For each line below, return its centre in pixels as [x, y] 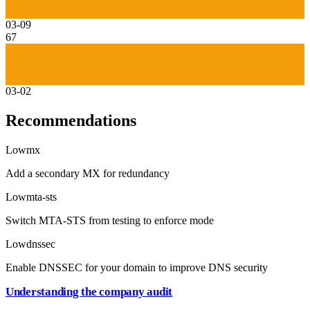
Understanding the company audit [89, 291]
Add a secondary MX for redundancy [88, 173]
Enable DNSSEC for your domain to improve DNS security [137, 267]
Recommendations [71, 120]
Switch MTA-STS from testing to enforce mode [110, 220]
